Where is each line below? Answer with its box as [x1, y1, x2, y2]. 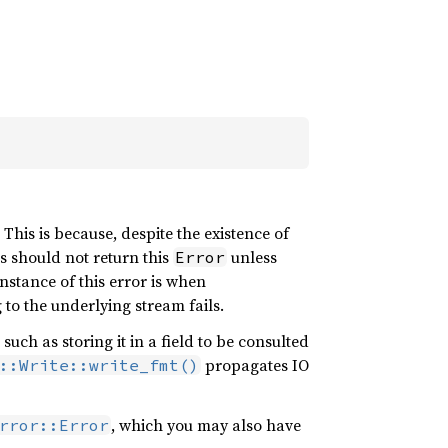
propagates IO [201, 354, 309, 376]
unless [227, 246, 277, 268]
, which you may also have [111, 414, 301, 436]
